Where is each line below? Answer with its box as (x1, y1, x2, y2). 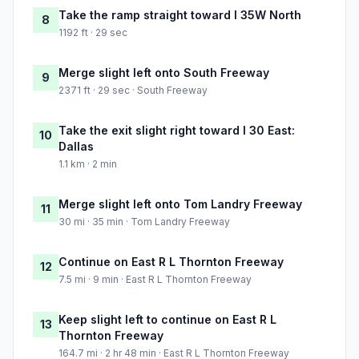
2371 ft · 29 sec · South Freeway (58, 84, 208, 97)
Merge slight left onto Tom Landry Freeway (58, 197, 302, 212)
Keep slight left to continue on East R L (58, 313, 276, 327)
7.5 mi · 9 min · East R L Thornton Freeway (58, 273, 252, 286)
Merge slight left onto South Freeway (58, 66, 269, 80)
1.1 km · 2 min (58, 158, 117, 171)
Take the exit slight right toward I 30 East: (58, 123, 295, 138)
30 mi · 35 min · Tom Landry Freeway (58, 216, 230, 228)
